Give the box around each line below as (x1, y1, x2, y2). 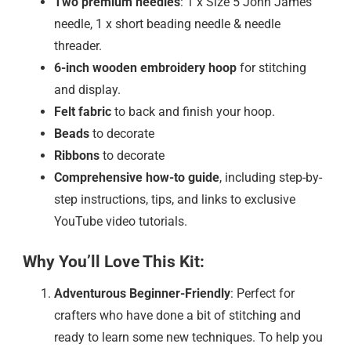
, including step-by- (219, 170, 322, 186)
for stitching (237, 60, 306, 76)
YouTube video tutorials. (54, 214, 187, 230)
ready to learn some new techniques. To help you (54, 329, 323, 345)
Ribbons (54, 148, 100, 164)
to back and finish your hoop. (111, 104, 275, 120)
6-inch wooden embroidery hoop (54, 60, 237, 76)
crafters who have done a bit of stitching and (54, 307, 301, 323)
